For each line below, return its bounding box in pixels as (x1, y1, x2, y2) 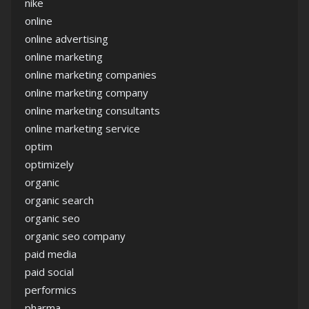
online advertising (25, 32, 108, 46)
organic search (25, 193, 94, 208)
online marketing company (25, 86, 148, 100)
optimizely (25, 157, 74, 172)
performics (25, 283, 77, 297)
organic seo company (25, 229, 126, 243)
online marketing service (25, 121, 140, 136)
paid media (25, 247, 77, 261)
